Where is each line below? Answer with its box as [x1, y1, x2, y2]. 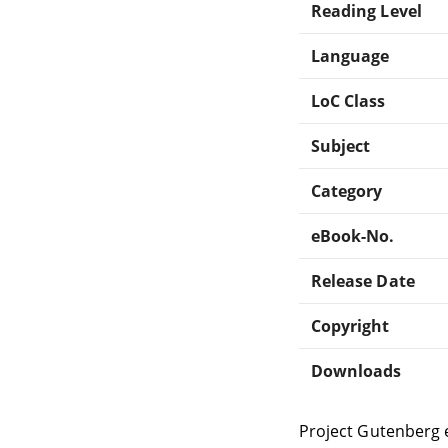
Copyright [311, 314, 390, 337]
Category [311, 179, 383, 202]
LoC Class [311, 89, 386, 112]
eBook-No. [311, 224, 395, 247]
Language [311, 44, 390, 67]
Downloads [311, 359, 402, 382]
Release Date [311, 269, 415, 292]
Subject [311, 134, 371, 157]
